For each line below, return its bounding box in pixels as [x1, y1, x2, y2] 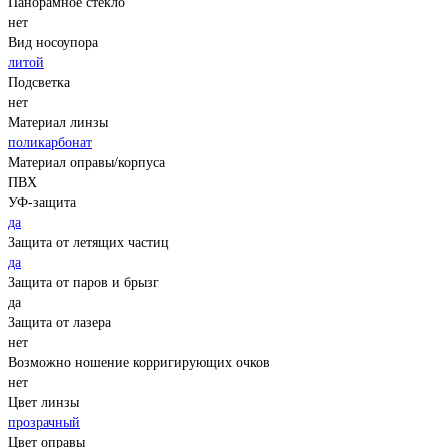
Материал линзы [8, 115, 108, 131]
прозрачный [8, 415, 80, 431]
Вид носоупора [8, 35, 98, 51]
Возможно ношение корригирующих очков [8, 355, 270, 371]
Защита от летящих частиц [8, 235, 169, 251]
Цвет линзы [8, 395, 79, 411]
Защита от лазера [8, 315, 111, 331]
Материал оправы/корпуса [8, 155, 165, 171]
